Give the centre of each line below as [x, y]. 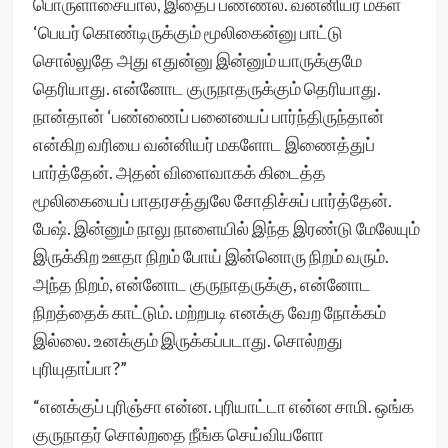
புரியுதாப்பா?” [79, 368]
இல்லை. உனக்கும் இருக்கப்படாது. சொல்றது [187, 340]
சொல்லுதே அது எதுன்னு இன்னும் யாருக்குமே [197, 60]
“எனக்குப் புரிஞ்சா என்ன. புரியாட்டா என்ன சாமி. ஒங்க [223, 406]
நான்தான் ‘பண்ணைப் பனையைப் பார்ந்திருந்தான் [208, 116]
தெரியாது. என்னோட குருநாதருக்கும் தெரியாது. [206, 88]
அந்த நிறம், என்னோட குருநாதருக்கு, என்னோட [201, 284]
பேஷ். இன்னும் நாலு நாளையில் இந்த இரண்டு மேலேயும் [226, 228]
